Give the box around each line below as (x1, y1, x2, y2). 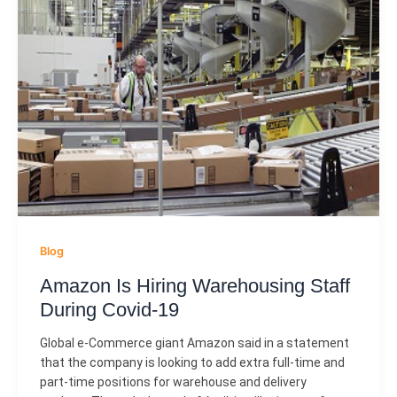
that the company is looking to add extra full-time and (39, 354, 345, 370)
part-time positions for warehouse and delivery (39, 374, 307, 389)
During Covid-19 (39, 298, 179, 321)
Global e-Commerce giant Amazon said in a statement (39, 335, 349, 350)
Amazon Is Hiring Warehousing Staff (39, 274, 350, 297)
